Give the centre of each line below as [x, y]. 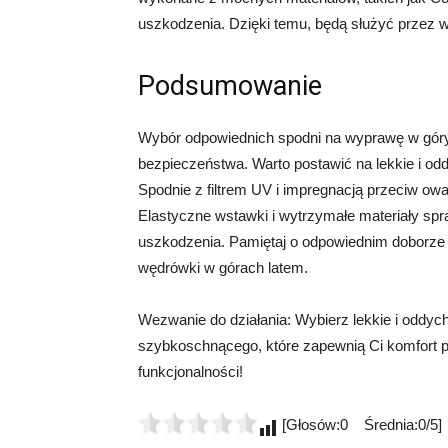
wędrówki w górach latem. [223, 267]
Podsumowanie [230, 86]
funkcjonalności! [190, 371]
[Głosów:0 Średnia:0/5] [360, 424]
